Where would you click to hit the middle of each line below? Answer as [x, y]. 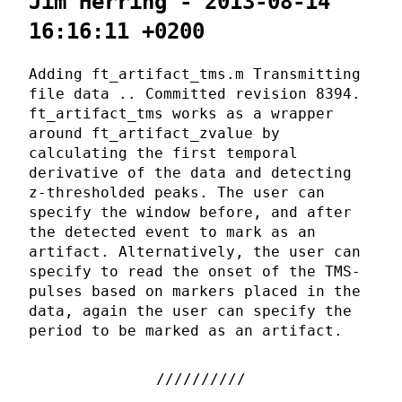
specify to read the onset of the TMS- [195, 271]
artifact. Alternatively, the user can [195, 251]
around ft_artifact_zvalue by [154, 133]
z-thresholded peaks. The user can [177, 192]
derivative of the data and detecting [190, 172]
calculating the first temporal [163, 153]
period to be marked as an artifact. [186, 330]
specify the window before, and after [190, 212]
